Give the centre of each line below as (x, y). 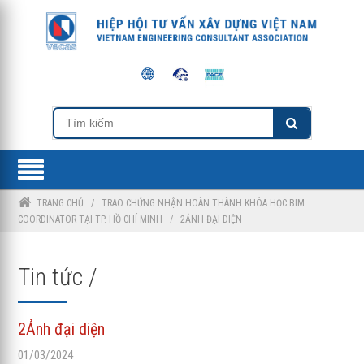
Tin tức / (58, 276)
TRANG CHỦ (61, 203)
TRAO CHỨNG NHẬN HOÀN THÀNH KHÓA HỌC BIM (204, 203)
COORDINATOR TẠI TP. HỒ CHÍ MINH (92, 219)
